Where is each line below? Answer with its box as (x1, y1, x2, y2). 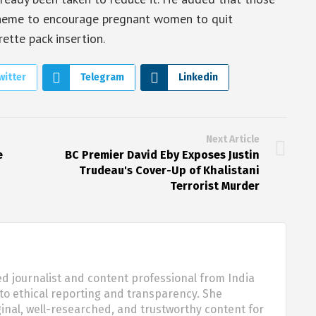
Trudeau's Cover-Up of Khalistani (78, 164, 260, 178)
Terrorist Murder (169, 179, 260, 193)
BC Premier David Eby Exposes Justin (64, 148, 260, 162)
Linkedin (178, 71, 218, 84)
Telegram (80, 71, 124, 84)
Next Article (205, 133, 260, 146)
